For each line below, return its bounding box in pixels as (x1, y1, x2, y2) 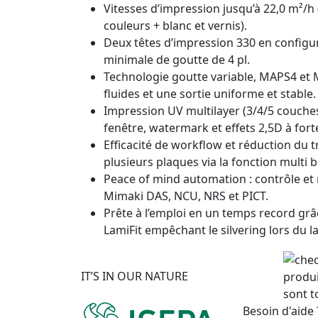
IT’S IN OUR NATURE (81, 268, 188, 284)
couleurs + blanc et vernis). (104, 17, 247, 33)
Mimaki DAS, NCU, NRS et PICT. (104, 187, 268, 204)
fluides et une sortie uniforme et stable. (104, 85, 316, 102)
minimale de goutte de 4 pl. (104, 51, 250, 67)
